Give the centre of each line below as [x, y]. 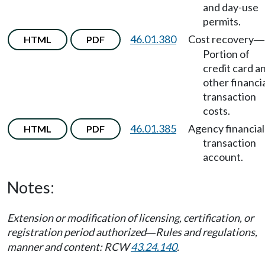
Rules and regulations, [206, 232]
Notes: [31, 187]
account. [223, 157]
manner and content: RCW [69, 247]
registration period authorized [77, 232]
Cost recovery [221, 39]
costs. [216, 111]
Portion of [226, 54]
